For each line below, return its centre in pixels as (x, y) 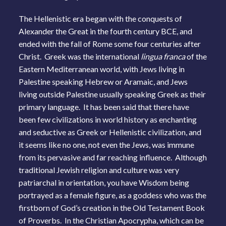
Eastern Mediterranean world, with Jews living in (102, 69)
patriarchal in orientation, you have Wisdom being (104, 182)
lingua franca (164, 56)
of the (197, 56)
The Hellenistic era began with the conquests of (101, 18)
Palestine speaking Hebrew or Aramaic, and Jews (103, 81)
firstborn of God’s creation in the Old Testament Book (112, 207)
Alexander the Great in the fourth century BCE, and (106, 31)
